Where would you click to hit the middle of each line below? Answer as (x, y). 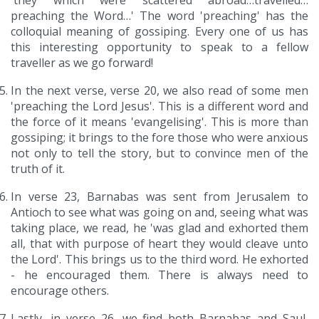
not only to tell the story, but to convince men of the (159, 153)
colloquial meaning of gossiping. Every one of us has (159, 32)
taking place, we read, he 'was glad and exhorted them (159, 228)
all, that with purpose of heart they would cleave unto (159, 244)
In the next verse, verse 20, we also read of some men (159, 91)
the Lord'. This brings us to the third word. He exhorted (159, 260)
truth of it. (38, 169)
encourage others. (60, 291)
